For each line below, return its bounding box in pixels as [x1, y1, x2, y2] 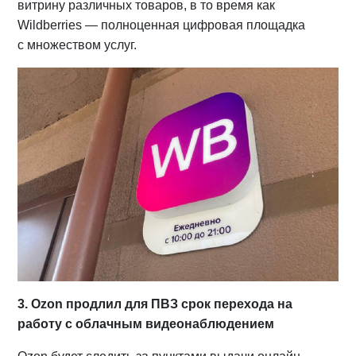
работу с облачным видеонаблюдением [17, 316, 278, 331]
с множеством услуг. [17, 38, 137, 52]
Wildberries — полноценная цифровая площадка [17, 18, 306, 32]
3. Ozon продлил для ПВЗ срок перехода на [17, 296, 293, 311]
